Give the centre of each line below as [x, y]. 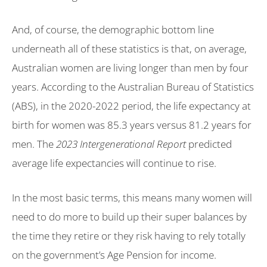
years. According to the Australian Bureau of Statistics [133, 87]
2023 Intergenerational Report [121, 144]
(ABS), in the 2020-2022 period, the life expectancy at [131, 106]
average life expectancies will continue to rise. [114, 163]
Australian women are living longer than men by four [130, 68]
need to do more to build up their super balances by [129, 216]
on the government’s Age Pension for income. [114, 254]
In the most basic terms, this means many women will [132, 197]
